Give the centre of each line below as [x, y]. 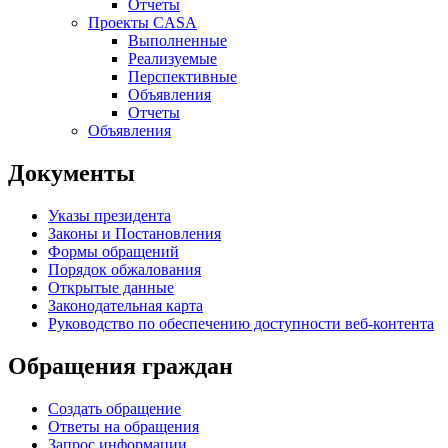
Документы [71, 173]
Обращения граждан [120, 366]
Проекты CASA [142, 23]
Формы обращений [113, 252]
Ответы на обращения [123, 427]
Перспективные [182, 77]
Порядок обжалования [124, 270]
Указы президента [109, 216]
